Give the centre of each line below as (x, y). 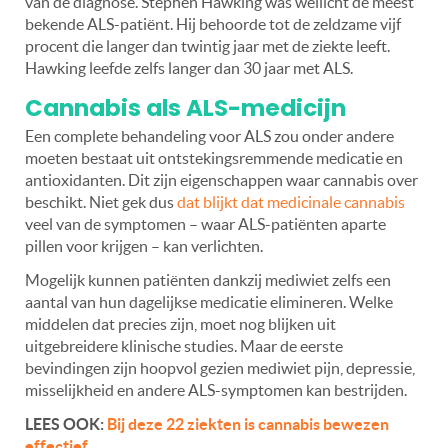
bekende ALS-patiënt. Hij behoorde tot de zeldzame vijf (213, 24)
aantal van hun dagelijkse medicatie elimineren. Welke (209, 302)
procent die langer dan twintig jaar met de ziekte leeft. (207, 46)
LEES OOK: (66, 424)
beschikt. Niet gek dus (101, 202)
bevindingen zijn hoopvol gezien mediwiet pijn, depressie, (220, 368)
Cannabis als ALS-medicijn (185, 108)
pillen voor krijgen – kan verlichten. (144, 246)
